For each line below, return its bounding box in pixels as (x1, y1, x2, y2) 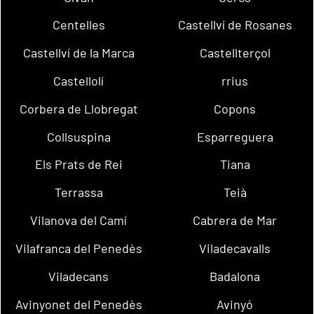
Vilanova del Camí (30, 212, 128, 228)
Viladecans (48, 268, 109, 284)
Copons (214, 100, 257, 116)
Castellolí (53, 73, 104, 89)
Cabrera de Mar (193, 212, 278, 228)
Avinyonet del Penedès (15, 296, 142, 312)
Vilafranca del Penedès (15, 240, 142, 256)
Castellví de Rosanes (177, 17, 292, 33)
